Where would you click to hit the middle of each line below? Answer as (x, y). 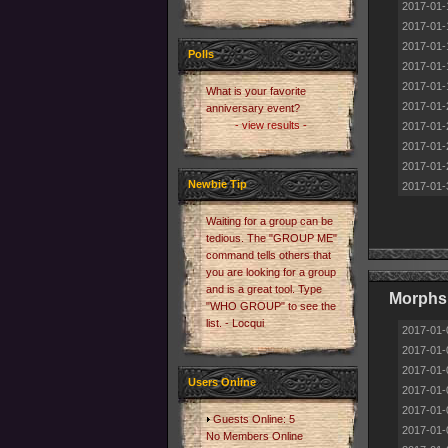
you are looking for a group (271, 272)
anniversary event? (253, 108)
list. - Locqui (235, 323)
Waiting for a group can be (269, 221)
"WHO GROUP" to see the (271, 306)
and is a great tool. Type (264, 289)
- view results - (271, 125)
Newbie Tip (217, 184)
